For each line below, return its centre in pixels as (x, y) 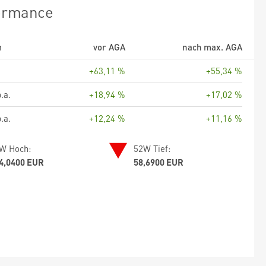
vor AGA (109, 47)
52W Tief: (152, 148)
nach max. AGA (212, 47)
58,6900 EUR (159, 162)
